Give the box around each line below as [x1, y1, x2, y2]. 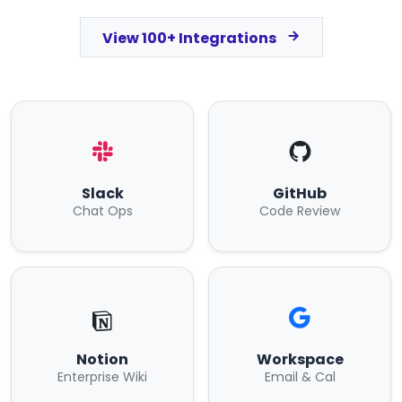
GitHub [273, 183, 327, 204]
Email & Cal [264, 368, 336, 386]
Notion [76, 349, 128, 370]
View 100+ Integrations [101, 28, 279, 48]
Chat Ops [72, 202, 133, 220]
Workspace [256, 349, 344, 370]
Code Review [259, 202, 340, 220]
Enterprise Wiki [57, 368, 147, 386]
